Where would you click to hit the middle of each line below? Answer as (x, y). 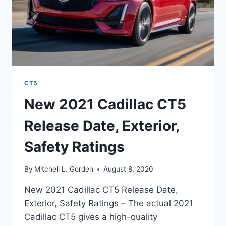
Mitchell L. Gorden (64, 169)
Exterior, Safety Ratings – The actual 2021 (109, 204)
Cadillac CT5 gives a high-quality (91, 217)
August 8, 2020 (129, 169)
